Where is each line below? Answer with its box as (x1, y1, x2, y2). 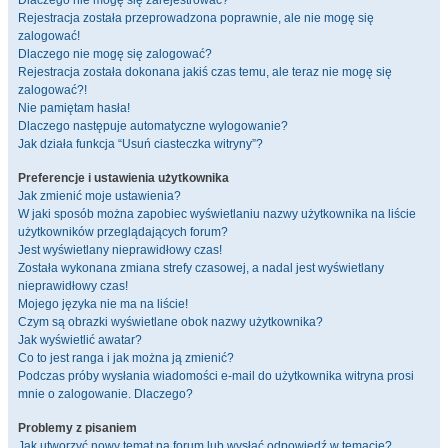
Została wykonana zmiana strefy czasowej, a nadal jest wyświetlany (18, 261, 384, 275)
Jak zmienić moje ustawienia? (18, 189, 181, 203)
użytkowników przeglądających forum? (18, 225, 228, 239)
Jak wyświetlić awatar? (18, 333, 142, 347)
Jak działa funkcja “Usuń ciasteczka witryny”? (18, 137, 263, 151)
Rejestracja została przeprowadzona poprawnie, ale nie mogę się (18, 11, 374, 25)
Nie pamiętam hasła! (18, 101, 130, 115)
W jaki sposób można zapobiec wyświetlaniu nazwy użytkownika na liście (18, 207, 416, 221)
